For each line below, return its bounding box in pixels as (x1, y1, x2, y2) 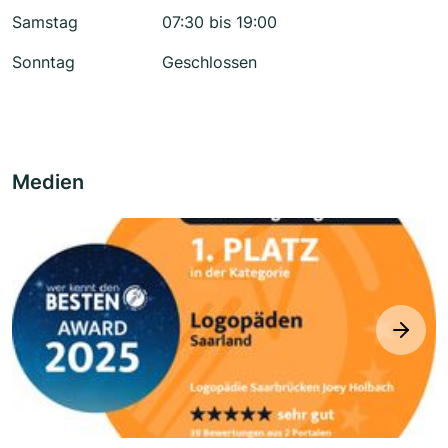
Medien (12, 170, 84, 195)
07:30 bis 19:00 (162, 12, 277, 33)
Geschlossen (162, 52, 257, 73)
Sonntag (12, 52, 75, 73)
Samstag (12, 12, 78, 33)
